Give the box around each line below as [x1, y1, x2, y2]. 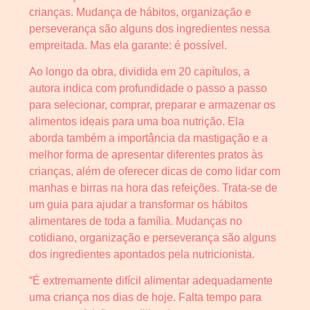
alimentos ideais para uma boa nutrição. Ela [29, 115, 244, 127]
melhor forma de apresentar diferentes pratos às [29, 148, 263, 161]
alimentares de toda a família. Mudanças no [29, 215, 242, 227]
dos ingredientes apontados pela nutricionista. [29, 248, 255, 260]
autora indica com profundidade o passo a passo [29, 82, 267, 94]
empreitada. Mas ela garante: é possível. [29, 39, 227, 51]
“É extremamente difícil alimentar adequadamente [29, 275, 273, 287]
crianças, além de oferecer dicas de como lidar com [29, 165, 280, 177]
